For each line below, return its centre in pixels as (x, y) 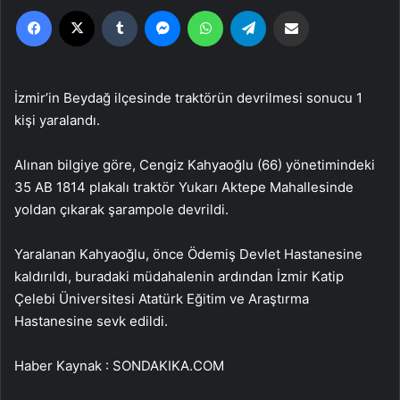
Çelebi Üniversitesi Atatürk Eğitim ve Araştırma (162, 298)
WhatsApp (251, 9)
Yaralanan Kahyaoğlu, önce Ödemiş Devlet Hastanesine (188, 254)
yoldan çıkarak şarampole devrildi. (121, 209)
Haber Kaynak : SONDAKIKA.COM (119, 365)
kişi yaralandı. (57, 120)
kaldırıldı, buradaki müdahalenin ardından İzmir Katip (179, 276)
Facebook (78, 9)
